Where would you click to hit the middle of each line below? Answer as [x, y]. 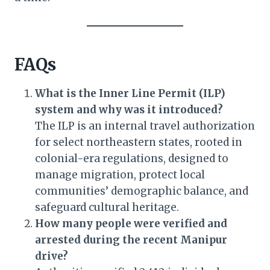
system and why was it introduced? [129, 110]
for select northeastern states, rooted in [139, 143]
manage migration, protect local [120, 175]
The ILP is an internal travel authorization [145, 126]
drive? [52, 256]
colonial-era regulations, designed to [132, 159]
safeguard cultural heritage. [107, 208]
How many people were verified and [131, 224]
